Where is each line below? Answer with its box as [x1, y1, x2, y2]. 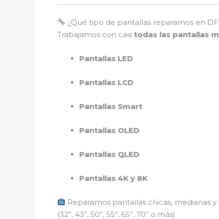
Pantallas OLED [79, 125, 139, 135]
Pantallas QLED [79, 149, 139, 159]
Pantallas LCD [79, 77, 133, 87]
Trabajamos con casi [57, 29, 134, 39]
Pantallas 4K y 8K [79, 173, 148, 183]
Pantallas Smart [79, 101, 142, 111]
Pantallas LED [79, 53, 133, 63]
